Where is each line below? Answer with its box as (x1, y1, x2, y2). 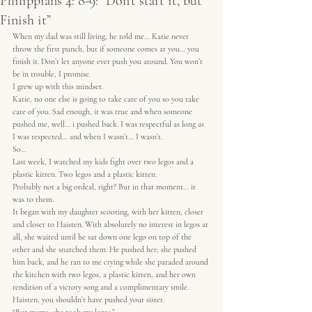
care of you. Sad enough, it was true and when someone (13, 107, 194, 116)
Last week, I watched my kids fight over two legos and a (13, 157, 196, 166)
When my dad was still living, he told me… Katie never (13, 31, 191, 41)
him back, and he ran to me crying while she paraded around (13, 257, 210, 267)
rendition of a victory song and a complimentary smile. (13, 282, 189, 292)
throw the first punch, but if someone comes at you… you (13, 44, 201, 54)
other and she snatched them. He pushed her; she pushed (13, 244, 198, 254)
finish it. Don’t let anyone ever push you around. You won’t (13, 56, 205, 66)
